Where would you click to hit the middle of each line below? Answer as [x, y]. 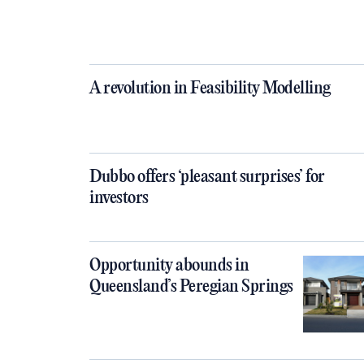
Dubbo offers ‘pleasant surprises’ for [207, 177]
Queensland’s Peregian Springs [191, 287]
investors [119, 198]
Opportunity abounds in [169, 266]
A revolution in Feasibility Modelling [210, 89]
